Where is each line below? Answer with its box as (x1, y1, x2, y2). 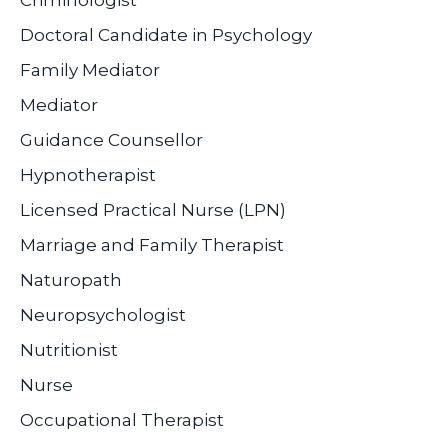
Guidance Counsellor (20, 129, 203, 150)
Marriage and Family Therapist (20, 234, 284, 255)
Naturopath (20, 269, 122, 290)
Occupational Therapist (20, 409, 224, 430)
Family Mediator (20, 59, 160, 80)
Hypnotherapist (20, 164, 156, 185)
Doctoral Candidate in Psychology (20, 24, 312, 45)
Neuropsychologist (20, 304, 186, 325)
